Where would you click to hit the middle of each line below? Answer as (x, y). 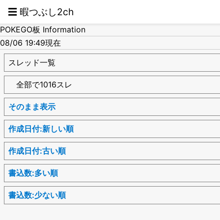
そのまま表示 (32, 106)
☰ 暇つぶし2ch (41, 12)
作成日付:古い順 (37, 151)
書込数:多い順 (33, 173)
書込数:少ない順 (37, 195)
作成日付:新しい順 (41, 128)
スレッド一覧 (32, 62)
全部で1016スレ (40, 84)
